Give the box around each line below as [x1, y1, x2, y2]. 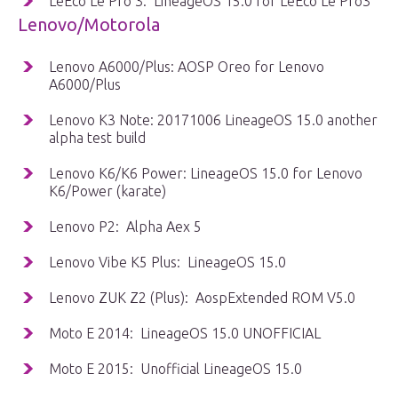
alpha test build [49, 130, 146, 147]
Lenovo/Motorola [18, 14, 160, 36]
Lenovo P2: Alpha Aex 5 [49, 219, 202, 235]
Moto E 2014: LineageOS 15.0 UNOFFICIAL [49, 325, 321, 342]
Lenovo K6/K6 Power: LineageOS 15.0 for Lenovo [49, 165, 362, 182]
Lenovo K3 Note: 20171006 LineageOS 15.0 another [49, 112, 378, 129]
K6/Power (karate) [49, 183, 166, 200]
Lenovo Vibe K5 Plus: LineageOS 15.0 [49, 254, 286, 271]
